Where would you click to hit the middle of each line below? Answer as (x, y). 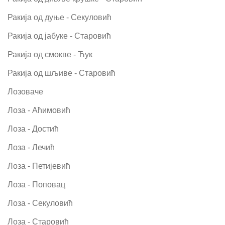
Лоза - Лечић (31, 147)
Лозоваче (25, 91)
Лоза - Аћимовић (39, 110)
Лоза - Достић (33, 129)
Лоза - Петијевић (39, 166)
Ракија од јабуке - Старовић (59, 36)
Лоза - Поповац (36, 184)
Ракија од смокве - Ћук (50, 54)
